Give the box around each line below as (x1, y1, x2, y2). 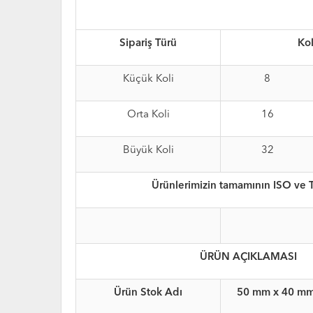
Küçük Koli (122, 74, 174, 85)
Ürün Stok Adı (114, 288, 182, 299)
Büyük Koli (122, 145, 174, 156)
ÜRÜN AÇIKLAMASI (199, 252, 297, 263)
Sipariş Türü (119, 38, 177, 50)
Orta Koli (126, 110, 170, 121)
